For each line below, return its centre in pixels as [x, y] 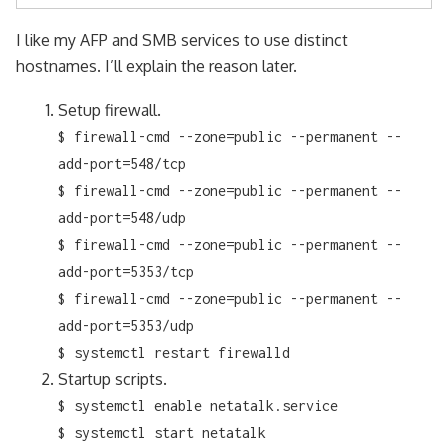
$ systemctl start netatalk [161, 432]
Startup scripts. [112, 378]
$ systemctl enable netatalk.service [197, 405]
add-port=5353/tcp [125, 271]
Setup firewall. [109, 109]
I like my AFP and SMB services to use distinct [182, 39]
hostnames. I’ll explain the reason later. [156, 65]
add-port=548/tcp [121, 163]
